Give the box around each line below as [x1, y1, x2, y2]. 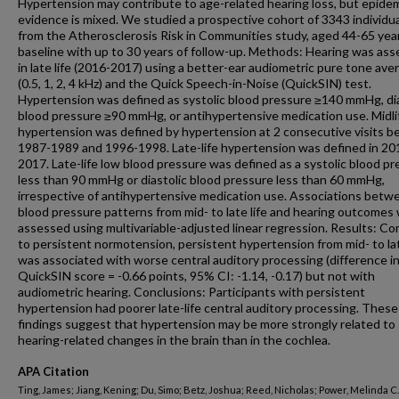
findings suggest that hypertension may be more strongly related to [18, 316, 395, 331]
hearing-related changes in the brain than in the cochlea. [18, 332, 330, 347]
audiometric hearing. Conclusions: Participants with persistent [18, 284, 365, 299]
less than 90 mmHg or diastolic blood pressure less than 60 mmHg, [18, 172, 385, 187]
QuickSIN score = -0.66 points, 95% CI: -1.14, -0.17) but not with [18, 268, 375, 283]
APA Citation [18, 364, 89, 379]
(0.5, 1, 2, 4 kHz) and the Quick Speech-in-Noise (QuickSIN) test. [18, 76, 371, 91]
